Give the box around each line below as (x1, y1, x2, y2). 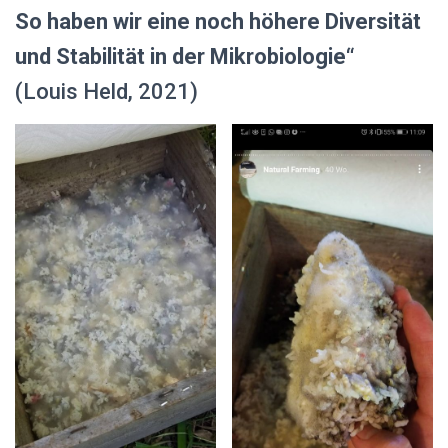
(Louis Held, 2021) (15, 79, 198, 105)
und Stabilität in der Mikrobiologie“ (15, 44, 355, 70)
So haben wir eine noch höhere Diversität (15, 9, 421, 35)
